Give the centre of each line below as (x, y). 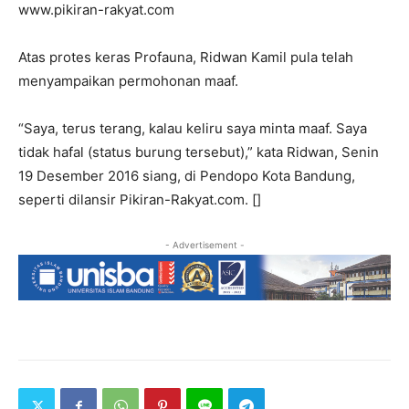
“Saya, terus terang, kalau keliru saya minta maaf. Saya (193, 128)
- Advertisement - (204, 244)
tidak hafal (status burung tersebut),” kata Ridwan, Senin (199, 152)
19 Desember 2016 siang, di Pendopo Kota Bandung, (187, 175)
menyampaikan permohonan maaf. (128, 80)
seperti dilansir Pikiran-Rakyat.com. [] (140, 199)
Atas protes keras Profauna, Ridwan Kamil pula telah (186, 57)
